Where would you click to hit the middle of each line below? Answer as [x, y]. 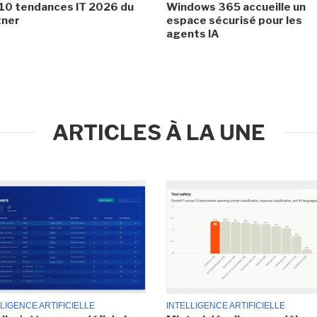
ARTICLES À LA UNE [158, 132]
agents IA [193, 34]
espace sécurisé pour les [234, 20]
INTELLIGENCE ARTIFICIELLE [226, 306]
